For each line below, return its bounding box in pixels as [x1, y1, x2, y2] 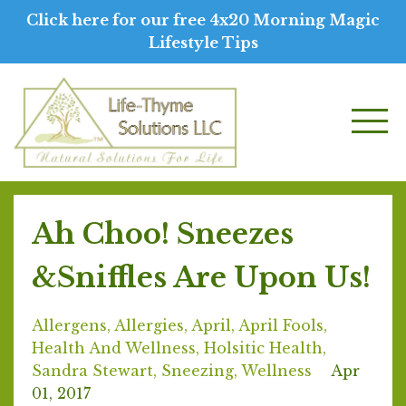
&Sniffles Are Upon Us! [32, 261, 371, 295]
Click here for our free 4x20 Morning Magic [26, 11, 380, 29]
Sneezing [161, 362, 234, 380]
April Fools [238, 316, 324, 334]
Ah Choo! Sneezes [32, 217, 294, 251]
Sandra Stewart [32, 362, 153, 380]
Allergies [114, 316, 184, 334]
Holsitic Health [204, 339, 323, 357]
